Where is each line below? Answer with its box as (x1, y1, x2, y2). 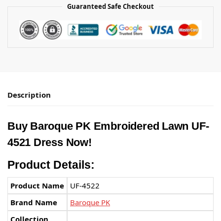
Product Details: (7, 158, 95, 172)
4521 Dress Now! (7, 136, 92, 149)
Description (7, 89, 51, 100)
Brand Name (10, 197, 57, 208)
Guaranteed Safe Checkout (67, 1, 154, 11)
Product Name (10, 181, 64, 191)
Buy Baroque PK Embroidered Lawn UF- (7, 120, 209, 133)
